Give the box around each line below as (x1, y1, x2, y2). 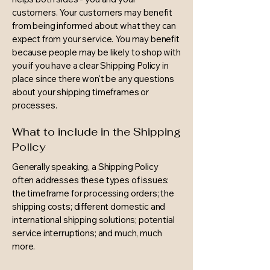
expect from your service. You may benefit (12, 33, 180, 45)
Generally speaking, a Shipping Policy (12, 161, 159, 172)
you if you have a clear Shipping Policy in (12, 60, 169, 71)
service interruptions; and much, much (12, 227, 162, 239)
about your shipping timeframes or (12, 86, 149, 98)
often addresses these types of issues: (12, 174, 169, 186)
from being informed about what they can (12, 20, 177, 31)
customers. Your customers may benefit (12, 7, 172, 18)
